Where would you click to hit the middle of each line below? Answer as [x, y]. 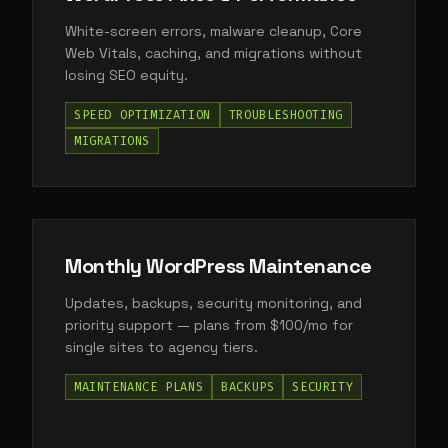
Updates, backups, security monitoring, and [213, 303]
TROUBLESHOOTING [285, 115]
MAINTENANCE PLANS [139, 387]
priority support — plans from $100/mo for [209, 325]
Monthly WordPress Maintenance [218, 266]
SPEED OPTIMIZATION [142, 115]
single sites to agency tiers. [161, 347]
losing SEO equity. [126, 75]
